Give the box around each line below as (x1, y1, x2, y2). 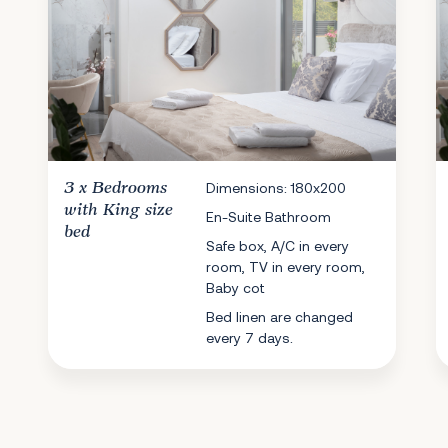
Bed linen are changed (206, 308, 354, 325)
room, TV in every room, (206, 258, 366, 275)
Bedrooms (92, 179, 167, 197)
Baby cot (206, 279, 266, 296)
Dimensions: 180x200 (206, 179, 347, 196)
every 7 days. (206, 329, 294, 346)
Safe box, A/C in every (206, 237, 350, 254)
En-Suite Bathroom (206, 208, 332, 225)
